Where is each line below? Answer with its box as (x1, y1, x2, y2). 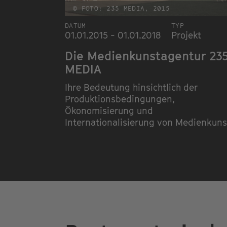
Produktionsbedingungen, (65, 93, 175, 104)
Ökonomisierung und (65, 105, 153, 116)
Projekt (171, 29, 201, 41)
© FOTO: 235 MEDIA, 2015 (73, 4, 170, 12)
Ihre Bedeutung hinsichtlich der (65, 82, 198, 93)
